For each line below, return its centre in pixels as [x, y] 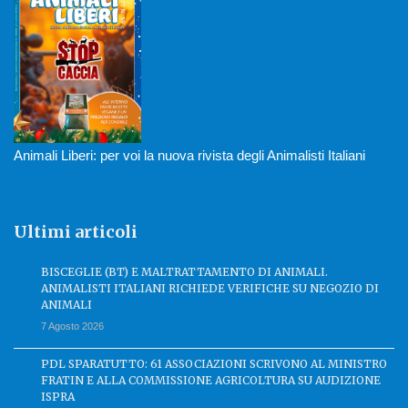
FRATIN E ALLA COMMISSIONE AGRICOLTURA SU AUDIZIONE [211, 380]
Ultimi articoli [76, 231]
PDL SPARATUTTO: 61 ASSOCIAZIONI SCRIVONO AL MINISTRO [214, 363]
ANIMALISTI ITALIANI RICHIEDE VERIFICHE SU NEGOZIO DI [210, 288]
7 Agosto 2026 [72, 326]
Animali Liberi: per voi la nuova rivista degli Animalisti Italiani [189, 155]
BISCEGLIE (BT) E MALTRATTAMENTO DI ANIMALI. [184, 271]
